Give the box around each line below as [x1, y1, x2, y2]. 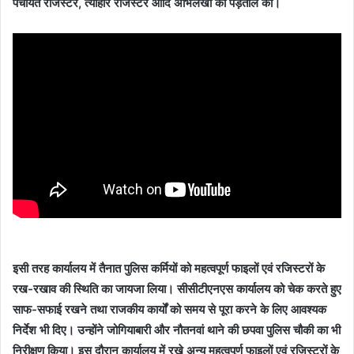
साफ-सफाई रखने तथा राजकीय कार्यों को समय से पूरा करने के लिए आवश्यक [13, 301, 326, 317]
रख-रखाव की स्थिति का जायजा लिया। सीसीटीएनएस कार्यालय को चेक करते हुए [13, 281, 341, 296]
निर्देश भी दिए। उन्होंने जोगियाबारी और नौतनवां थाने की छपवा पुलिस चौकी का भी [13, 322, 341, 337]
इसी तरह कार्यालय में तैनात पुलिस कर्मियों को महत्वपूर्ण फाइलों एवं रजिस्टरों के [13, 260, 325, 276]
